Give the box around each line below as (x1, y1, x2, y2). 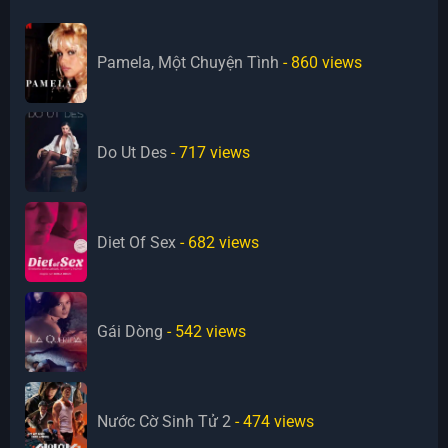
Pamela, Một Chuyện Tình (97, 53, 280, 73)
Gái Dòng (97, 322, 164, 342)
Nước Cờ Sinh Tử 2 (97, 412, 232, 432)
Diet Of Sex (97, 232, 177, 252)
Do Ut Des (97, 142, 168, 162)
